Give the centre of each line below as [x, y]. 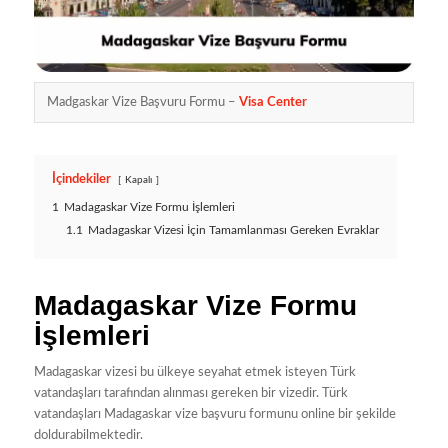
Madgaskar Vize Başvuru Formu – [142, 103]
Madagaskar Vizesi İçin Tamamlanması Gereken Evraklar [233, 231]
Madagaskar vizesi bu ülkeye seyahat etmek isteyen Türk [194, 373]
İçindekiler [81, 180]
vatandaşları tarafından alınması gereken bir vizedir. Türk [190, 394]
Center [286, 103]
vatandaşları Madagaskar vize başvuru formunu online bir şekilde [214, 415]
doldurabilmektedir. [88, 436]
